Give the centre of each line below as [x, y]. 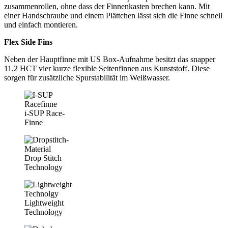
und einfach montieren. [41, 25]
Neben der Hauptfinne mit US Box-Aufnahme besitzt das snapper [110, 60]
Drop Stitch [43, 158]
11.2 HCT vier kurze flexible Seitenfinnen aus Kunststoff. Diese [107, 69]
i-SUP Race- [45, 113]
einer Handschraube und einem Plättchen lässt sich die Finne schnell [113, 16]
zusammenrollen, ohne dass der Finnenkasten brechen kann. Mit [107, 7]
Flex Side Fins [28, 42]
